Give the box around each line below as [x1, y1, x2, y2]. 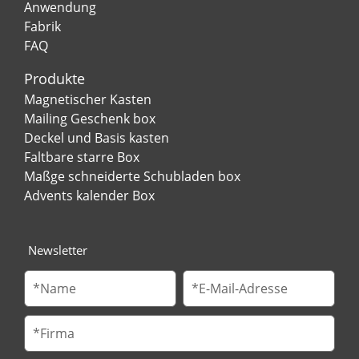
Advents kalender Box [24, 186, 155, 204]
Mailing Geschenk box [24, 109, 155, 127]
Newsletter [28, 241, 87, 258]
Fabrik [24, 17, 61, 35]
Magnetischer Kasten [24, 90, 151, 108]
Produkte [24, 68, 85, 88]
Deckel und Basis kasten [24, 128, 169, 147]
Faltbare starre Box [24, 147, 139, 166]
